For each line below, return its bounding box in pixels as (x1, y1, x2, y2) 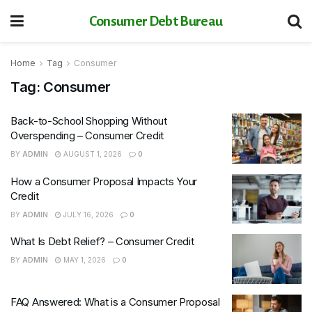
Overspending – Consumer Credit (10, 129, 164, 142)
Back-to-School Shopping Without (10, 114, 167, 127)
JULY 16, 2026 (61, 210, 114, 219)
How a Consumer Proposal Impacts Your (10, 174, 198, 188)
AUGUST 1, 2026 (61, 150, 122, 158)
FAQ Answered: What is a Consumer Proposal (10, 295, 220, 309)
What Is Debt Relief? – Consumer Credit (10, 235, 194, 248)
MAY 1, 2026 (61, 256, 106, 264)
